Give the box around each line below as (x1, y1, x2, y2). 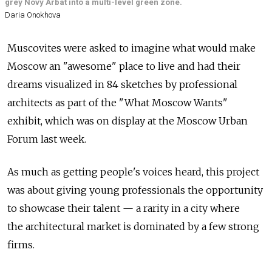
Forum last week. (7, 132, 86, 145)
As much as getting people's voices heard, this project (7, 165, 259, 178)
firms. (7, 238, 35, 251)
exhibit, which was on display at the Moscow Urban (7, 114, 248, 127)
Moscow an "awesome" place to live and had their (7, 59, 240, 72)
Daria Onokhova (5, 10, 61, 19)
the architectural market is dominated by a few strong (7, 220, 259, 233)
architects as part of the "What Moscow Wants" (7, 96, 228, 109)
